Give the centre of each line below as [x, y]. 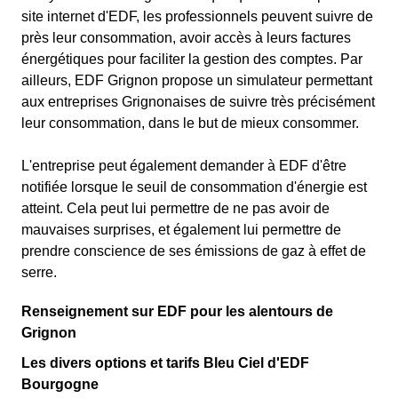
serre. [39, 272]
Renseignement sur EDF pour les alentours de [177, 311]
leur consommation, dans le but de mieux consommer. [192, 123]
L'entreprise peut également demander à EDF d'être [184, 166]
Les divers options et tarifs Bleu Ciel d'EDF [165, 363]
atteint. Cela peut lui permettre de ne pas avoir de [175, 208]
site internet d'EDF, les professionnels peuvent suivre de [197, 16]
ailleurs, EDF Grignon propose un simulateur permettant [197, 80]
